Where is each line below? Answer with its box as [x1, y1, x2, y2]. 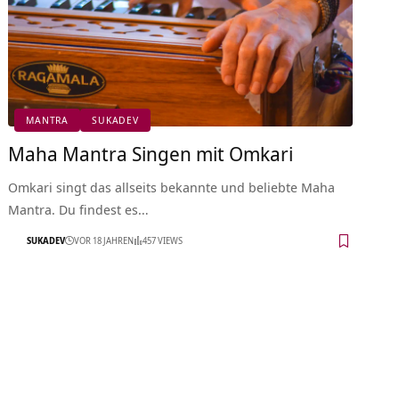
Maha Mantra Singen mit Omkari [8, 139, 294, 167]
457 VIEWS [142, 234, 183, 248]
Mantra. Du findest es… [8, 199, 150, 218]
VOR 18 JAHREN [74, 234, 134, 248]
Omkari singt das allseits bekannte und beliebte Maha [8, 177, 336, 196]
